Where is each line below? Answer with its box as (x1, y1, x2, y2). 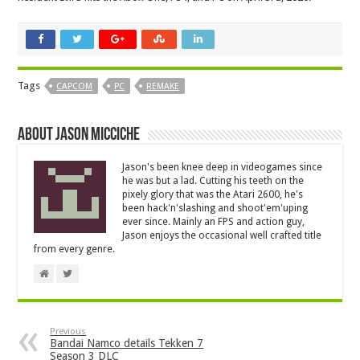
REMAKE (146, 81, 180, 92)
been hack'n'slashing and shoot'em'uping (122, 202, 309, 215)
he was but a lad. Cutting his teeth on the (122, 175, 305, 187)
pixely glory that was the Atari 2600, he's (122, 189, 304, 201)
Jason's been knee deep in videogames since (122, 162, 323, 174)
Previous (50, 326, 87, 337)
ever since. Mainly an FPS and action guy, (122, 216, 305, 228)
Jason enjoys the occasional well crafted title (122, 230, 322, 242)
